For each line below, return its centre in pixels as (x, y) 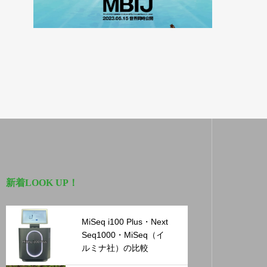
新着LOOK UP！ (42, 182)
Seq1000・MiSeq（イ (123, 235)
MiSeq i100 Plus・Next (125, 222)
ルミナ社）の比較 (115, 248)
